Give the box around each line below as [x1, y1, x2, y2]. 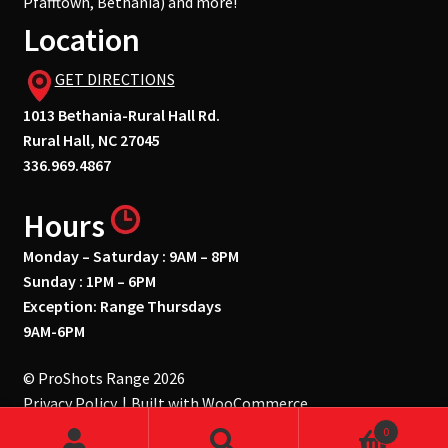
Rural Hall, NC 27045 [22, 129, 160, 150]
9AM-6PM [22, 320, 85, 341]
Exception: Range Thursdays [22, 295, 221, 316]
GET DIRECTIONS [54, 68, 175, 89]
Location [22, 19, 140, 60]
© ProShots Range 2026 [22, 368, 185, 389]
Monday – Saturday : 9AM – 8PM [22, 245, 239, 266]
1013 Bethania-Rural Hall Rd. [22, 104, 220, 125]
